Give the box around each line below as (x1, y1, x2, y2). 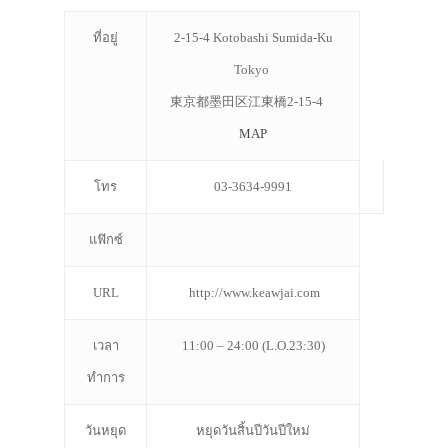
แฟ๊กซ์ (88, 232, 123, 247)
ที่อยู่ (93, 30, 118, 45)
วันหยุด (85, 423, 126, 438)
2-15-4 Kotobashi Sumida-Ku (173, 30, 333, 45)
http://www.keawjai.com (186, 285, 320, 300)
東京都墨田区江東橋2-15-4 (170, 94, 336, 109)
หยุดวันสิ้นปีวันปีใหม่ (196, 423, 310, 438)
